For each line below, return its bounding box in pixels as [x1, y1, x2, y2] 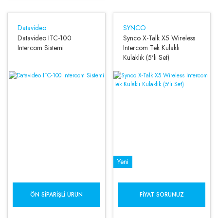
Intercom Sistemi [18, 42, 64, 53]
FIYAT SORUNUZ [139, 190, 184, 199]
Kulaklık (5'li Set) [123, 52, 169, 62]
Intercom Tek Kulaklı [123, 42, 180, 53]
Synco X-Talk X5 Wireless [123, 33, 195, 43]
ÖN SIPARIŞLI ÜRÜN [30, 190, 83, 199]
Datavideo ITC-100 [18, 33, 72, 43]
